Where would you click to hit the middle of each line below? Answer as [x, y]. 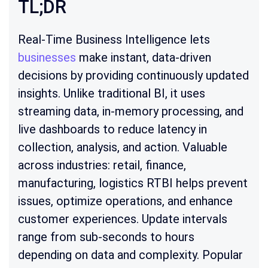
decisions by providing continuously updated [133, 76]
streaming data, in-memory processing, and [131, 112]
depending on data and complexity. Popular [130, 255]
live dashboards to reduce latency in [112, 130]
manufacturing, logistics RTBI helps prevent [133, 183]
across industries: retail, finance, [102, 165]
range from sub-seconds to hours [106, 237]
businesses [47, 58]
